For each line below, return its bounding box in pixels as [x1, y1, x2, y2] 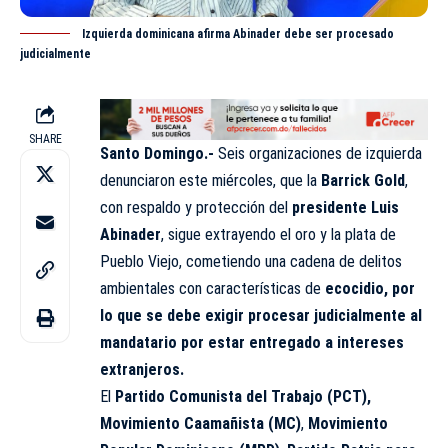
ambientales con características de [100, 278, 325, 298]
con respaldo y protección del [100, 197, 292, 217]
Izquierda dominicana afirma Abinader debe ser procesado [82, 27, 394, 42]
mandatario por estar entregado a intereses [100, 332, 404, 352]
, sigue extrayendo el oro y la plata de [161, 224, 396, 244]
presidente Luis [292, 197, 399, 217]
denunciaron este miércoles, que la [100, 170, 321, 190]
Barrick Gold [321, 170, 405, 190]
